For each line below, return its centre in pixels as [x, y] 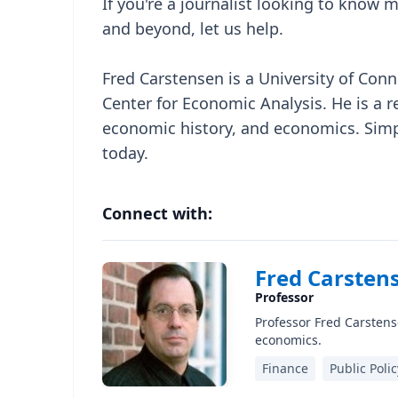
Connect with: [157, 213]
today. [125, 153]
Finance [285, 368]
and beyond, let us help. [193, 28]
